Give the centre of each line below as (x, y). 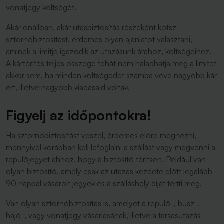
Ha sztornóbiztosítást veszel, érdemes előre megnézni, (101, 135)
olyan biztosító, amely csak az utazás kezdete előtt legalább (109, 171)
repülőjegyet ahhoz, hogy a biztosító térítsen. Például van (106, 159)
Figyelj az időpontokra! (79, 115)
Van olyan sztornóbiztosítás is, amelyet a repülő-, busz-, (103, 203)
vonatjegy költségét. (41, 7)
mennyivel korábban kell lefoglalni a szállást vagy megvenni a (111, 147)
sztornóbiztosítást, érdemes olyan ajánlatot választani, (99, 39)
